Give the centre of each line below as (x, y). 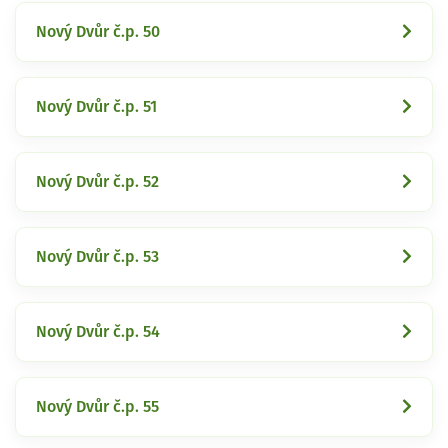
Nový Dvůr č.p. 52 (97, 181)
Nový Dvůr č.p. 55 (97, 406)
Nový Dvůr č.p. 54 (98, 331)
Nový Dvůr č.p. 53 (97, 256)
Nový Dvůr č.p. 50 (98, 31)
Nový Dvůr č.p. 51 (96, 106)
